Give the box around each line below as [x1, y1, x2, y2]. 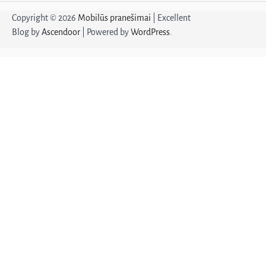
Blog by [12, 27, 42, 37]
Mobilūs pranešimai [78, 12, 151, 23]
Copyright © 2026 [12, 12, 78, 23]
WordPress [131, 27, 170, 37]
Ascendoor [42, 27, 80, 37]
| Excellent [151, 12, 191, 23]
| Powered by [80, 27, 131, 37]
